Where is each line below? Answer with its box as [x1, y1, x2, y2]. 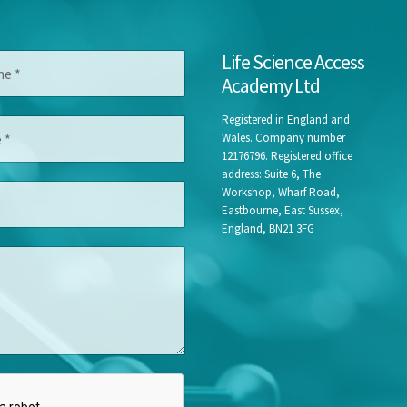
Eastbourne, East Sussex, [222, 203, 343, 219]
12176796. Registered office [222, 148, 352, 164]
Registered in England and [222, 112, 350, 128]
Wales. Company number [222, 130, 345, 146]
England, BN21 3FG [222, 221, 314, 237]
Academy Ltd [222, 73, 320, 99]
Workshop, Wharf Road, [222, 184, 340, 201]
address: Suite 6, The [222, 166, 321, 183]
